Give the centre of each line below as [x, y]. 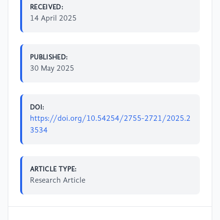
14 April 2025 [53, 18]
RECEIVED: [47, 7]
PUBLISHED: [49, 57]
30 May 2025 [52, 69]
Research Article [58, 180]
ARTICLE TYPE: [54, 169]
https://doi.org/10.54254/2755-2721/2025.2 [110, 119]
